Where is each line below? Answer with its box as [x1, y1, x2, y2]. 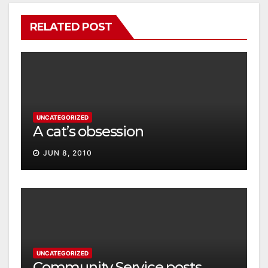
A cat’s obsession [33, 122, 144, 140]
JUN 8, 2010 [43, 148, 92, 157]
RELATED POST [30, 20, 112, 33]
